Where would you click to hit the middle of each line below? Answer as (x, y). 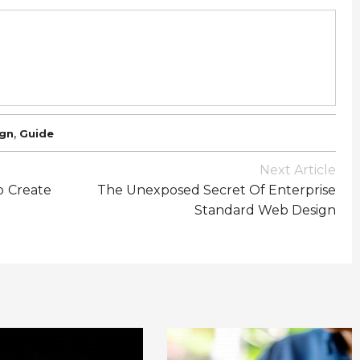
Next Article (298, 170)
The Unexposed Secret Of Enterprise (217, 190)
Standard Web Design (265, 211)
